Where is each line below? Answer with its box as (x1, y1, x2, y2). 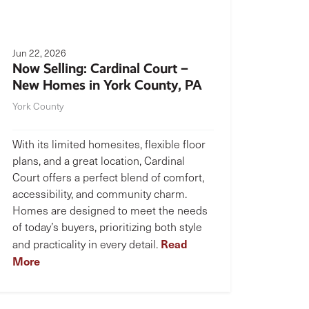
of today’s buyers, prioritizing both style (12, 219, 202, 234)
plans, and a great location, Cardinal (12, 153, 185, 168)
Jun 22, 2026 (12, 46, 66, 59)
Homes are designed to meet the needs (12, 203, 208, 217)
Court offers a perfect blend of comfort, (12, 170, 204, 184)
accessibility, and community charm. (12, 186, 187, 201)
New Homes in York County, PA (12, 77, 202, 93)
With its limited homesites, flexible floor (12, 137, 206, 151)
